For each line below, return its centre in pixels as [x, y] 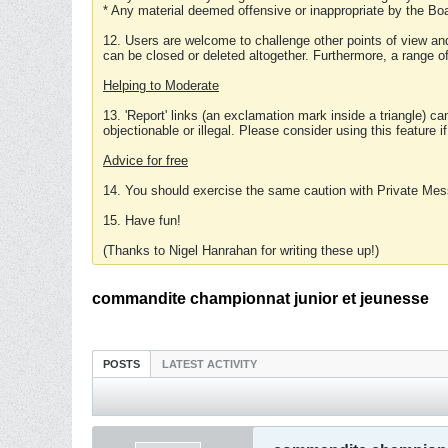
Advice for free [145, 160]
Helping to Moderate [161, 85]
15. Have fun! [142, 220]
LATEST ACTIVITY [209, 364]
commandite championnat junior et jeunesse [260, 298]
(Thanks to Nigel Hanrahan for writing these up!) [241, 250]
